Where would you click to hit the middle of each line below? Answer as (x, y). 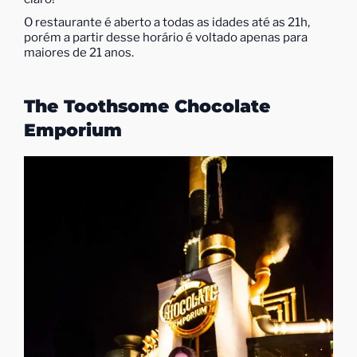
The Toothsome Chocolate (147, 106)
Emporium (73, 130)
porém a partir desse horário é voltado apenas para (166, 37)
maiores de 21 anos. (79, 53)
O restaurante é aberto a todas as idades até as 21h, (167, 22)
